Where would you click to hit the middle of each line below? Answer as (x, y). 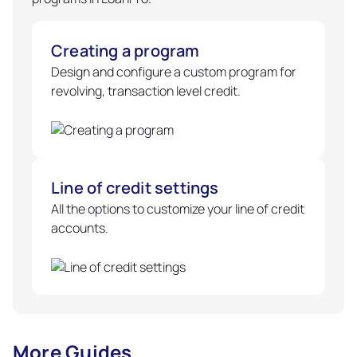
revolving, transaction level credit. (146, 91)
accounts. (80, 228)
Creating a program (126, 51)
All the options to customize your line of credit (178, 209)
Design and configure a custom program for (174, 72)
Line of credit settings (135, 188)
